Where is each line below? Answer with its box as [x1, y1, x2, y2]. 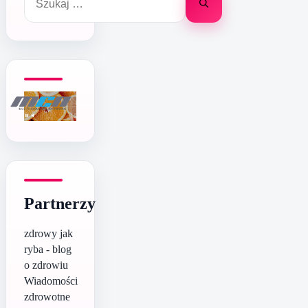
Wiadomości [24, 275, 78, 287]
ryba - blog [24, 243, 71, 256]
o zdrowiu [24, 259, 68, 272]
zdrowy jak [24, 228, 73, 240]
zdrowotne [24, 291, 70, 303]
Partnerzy [24, 195, 96, 213]
